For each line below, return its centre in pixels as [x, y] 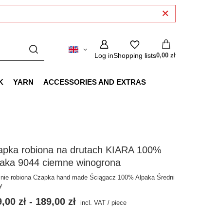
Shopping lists [135, 55]
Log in [104, 55]
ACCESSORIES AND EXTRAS [95, 82]
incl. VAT [92, 203]
